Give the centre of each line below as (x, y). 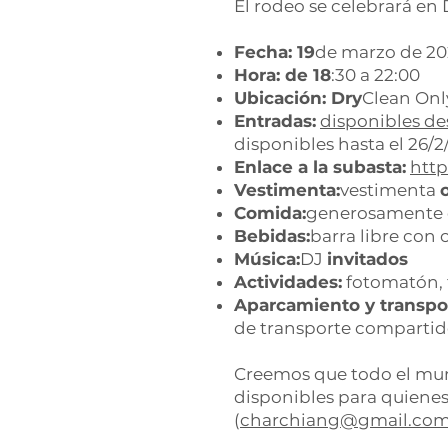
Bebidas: (272, 235)
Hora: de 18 (282, 74)
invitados (367, 258)
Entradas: (275, 120)
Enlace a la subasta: (320, 166)
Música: (267, 258)
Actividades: (288, 281)
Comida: (270, 212)
